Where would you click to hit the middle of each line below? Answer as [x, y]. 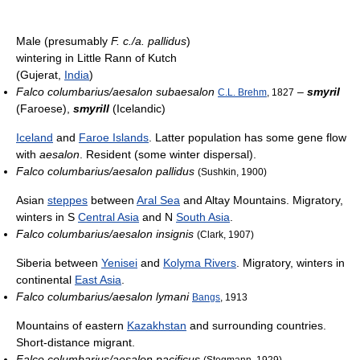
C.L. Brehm [242, 92]
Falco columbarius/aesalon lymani [102, 297]
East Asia [98, 280]
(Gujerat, [40, 75]
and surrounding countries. [256, 326]
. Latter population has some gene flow [247, 138]
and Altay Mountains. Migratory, [262, 200]
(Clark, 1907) [225, 235]
